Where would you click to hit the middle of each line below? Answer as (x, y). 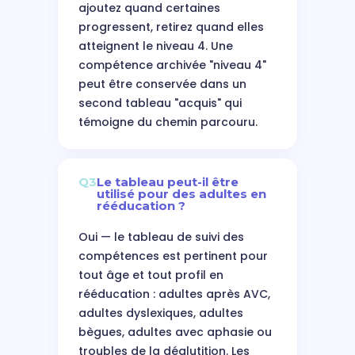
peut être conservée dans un (162, 84)
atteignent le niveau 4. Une (155, 46)
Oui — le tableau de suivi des (161, 237)
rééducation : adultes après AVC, (174, 294)
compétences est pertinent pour (173, 256)
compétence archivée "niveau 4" (172, 65)
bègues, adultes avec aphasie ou (175, 332)
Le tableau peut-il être (167, 182)
